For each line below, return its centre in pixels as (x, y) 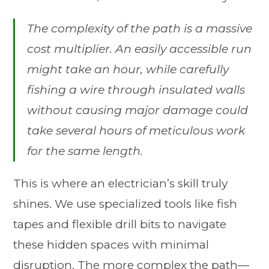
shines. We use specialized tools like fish (125, 204)
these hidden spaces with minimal (111, 245)
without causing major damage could (138, 110)
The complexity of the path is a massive (140, 29)
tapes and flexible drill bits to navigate (120, 225)
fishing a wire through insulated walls (136, 90)
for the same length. (85, 151)
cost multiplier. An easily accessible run (140, 49)
